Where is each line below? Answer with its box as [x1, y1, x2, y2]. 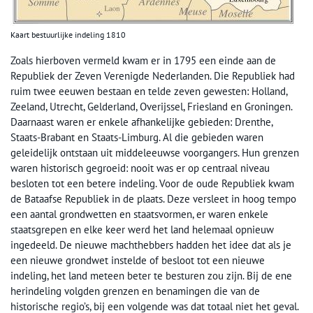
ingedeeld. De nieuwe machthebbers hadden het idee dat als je [10, 238, 291, 252]
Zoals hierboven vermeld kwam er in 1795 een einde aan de [10, 54, 276, 68]
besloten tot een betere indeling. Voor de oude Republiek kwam [10, 177, 294, 191]
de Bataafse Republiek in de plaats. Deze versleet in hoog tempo [10, 192, 296, 206]
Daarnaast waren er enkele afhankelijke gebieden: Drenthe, [10, 115, 272, 129]
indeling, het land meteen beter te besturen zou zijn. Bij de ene [10, 269, 292, 283]
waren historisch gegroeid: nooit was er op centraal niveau [10, 161, 270, 175]
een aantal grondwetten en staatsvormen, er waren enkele [10, 208, 268, 221]
